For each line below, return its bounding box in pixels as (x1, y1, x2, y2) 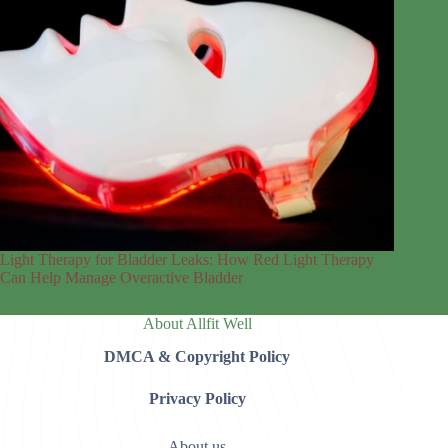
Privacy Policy (148, 390, 246, 408)
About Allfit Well (142, 315, 252, 333)
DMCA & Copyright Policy (104, 348, 291, 366)
